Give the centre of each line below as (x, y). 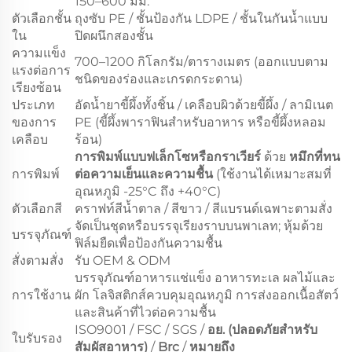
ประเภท (33, 104)
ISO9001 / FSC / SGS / (141, 329)
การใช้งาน (41, 295)
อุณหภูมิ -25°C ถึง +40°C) (148, 191)
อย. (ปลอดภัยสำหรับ (262, 329)
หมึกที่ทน (315, 156)
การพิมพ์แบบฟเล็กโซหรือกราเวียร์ (169, 156)
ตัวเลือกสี (37, 208)
